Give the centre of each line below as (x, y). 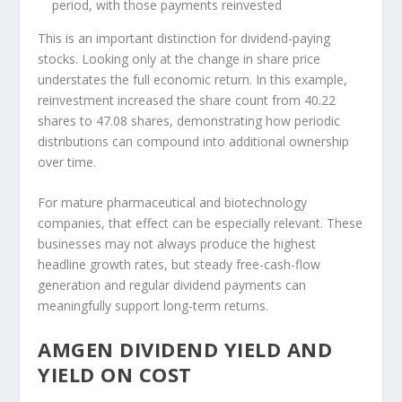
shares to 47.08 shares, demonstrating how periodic (189, 120)
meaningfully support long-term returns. (153, 306)
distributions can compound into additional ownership (194, 141)
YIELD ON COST (115, 374)
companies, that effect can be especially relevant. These (201, 223)
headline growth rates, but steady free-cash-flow (179, 265)
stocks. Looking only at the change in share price (179, 58)
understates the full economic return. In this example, (193, 79)
